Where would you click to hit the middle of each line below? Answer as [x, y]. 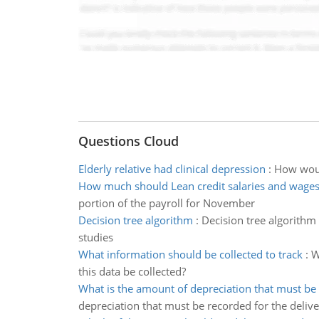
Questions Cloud [128, 141]
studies [95, 237]
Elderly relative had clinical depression [172, 169]
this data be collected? [132, 271]
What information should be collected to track [190, 254]
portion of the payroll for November [166, 203]
